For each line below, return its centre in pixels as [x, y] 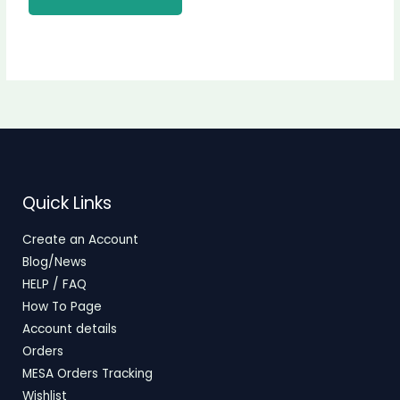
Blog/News [54, 262]
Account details [70, 329]
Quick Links [67, 204]
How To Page [62, 306]
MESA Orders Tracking [87, 373]
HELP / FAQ [54, 284]
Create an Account [80, 239]
